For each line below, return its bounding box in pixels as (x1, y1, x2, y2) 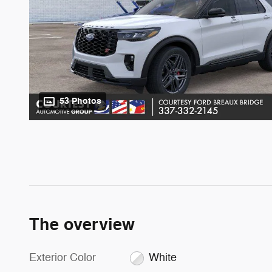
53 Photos (59, 96, 101, 107)
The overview (29, 214, 135, 236)
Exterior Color (29, 251, 96, 265)
